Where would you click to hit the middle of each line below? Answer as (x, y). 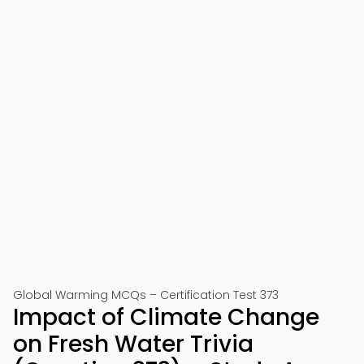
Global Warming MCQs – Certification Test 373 (146, 295)
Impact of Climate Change (166, 317)
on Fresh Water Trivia (133, 344)
